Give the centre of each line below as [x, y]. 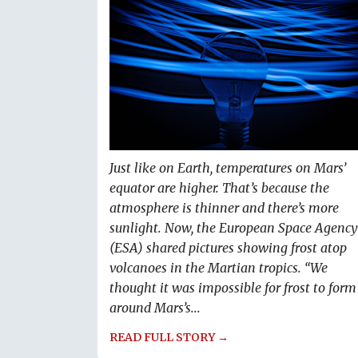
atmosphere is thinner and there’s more [224, 208]
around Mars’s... [155, 308]
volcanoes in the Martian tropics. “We [219, 268]
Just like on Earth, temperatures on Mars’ [228, 168]
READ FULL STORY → [169, 338]
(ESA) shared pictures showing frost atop [228, 248]
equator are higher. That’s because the [219, 188]
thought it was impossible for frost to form [233, 288]
